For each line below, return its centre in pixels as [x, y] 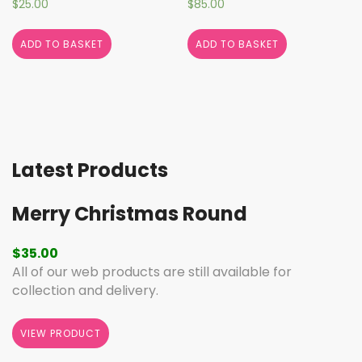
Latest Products [90, 170]
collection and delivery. [85, 290]
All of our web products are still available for [152, 271]
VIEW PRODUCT [61, 333]
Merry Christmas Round [130, 213]
